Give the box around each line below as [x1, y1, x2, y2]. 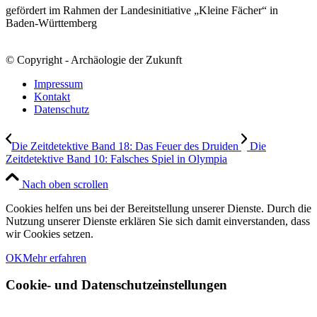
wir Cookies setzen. [6, 227, 93, 240]
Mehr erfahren [23, 251, 86, 264]
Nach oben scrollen [22, 178, 108, 190]
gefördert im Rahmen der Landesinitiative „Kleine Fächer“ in [6, 4, 278, 16]
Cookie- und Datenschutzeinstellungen [6, 277, 227, 293]
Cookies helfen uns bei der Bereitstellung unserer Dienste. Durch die [6, 202, 311, 214]
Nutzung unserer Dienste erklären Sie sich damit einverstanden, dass [6, 214, 310, 227]
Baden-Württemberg [6, 16, 97, 29]
